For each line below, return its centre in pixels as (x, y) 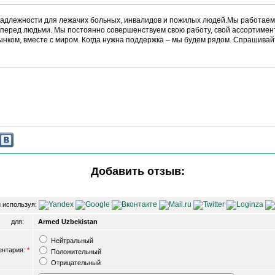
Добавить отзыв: (137, 172)
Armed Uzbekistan (68, 222)
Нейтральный (71, 241)
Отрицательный (75, 263)
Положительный (75, 252)
